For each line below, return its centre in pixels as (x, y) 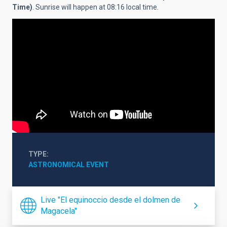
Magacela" (59, 211)
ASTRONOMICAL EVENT (69, 164)
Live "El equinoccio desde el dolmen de (110, 200)
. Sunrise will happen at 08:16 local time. (96, 7)
